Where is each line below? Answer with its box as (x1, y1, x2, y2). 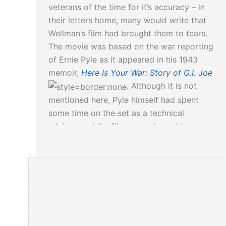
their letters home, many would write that (48, 15, 206, 25)
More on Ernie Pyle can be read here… (48, 174, 194, 185)
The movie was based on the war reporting (48, 41, 213, 51)
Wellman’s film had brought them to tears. (48, 28, 207, 38)
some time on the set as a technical (48, 107, 184, 118)
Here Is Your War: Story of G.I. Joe (81, 67, 212, 78)
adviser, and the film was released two (48, 121, 195, 131)
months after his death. (48, 134, 137, 144)
